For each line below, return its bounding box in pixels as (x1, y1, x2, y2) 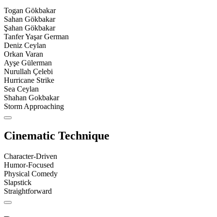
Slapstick (4, 178, 31, 187)
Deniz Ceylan (4, 41, 46, 50)
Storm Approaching (4, 102, 64, 111)
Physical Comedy (4, 170, 58, 178)
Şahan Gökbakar (4, 24, 55, 32)
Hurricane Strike (4, 76, 54, 85)
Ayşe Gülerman (4, 59, 52, 67)
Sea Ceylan (4, 85, 39, 93)
